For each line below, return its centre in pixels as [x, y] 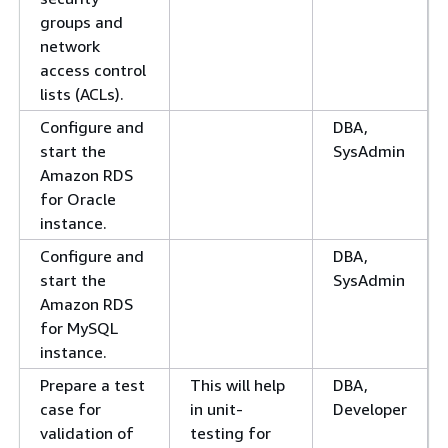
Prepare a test [92, 385]
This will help [237, 385]
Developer [370, 409]
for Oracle [78, 199]
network [70, 46]
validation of [87, 433]
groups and [81, 22]
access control [93, 70]
